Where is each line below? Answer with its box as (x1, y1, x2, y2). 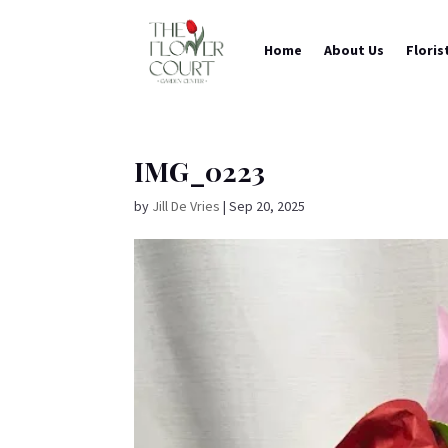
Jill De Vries (152, 197, 221, 215)
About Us (324, 41, 385, 59)
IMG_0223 (134, 153, 266, 189)
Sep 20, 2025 (229, 197, 306, 215)
